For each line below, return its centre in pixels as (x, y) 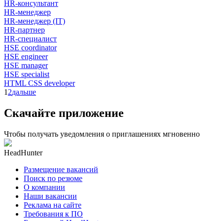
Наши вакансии (50, 196)
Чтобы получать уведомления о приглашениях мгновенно (102, 134)
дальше (24, 92)
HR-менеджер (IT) (35, 21)
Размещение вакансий (61, 169)
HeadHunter (23, 152)
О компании (44, 187)
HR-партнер (24, 30)
